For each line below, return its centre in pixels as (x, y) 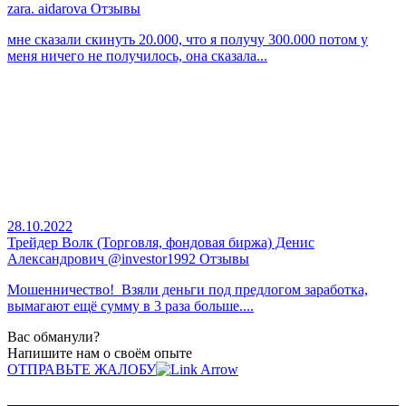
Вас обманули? (53, 337)
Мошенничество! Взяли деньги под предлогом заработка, (188, 290)
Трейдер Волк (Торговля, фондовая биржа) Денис (161, 243)
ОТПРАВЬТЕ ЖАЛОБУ (82, 370)
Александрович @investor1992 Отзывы (128, 259)
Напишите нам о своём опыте (100, 353)
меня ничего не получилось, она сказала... (137, 56)
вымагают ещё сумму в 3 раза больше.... (130, 306)
